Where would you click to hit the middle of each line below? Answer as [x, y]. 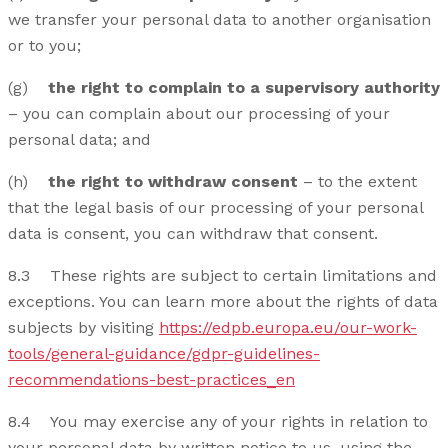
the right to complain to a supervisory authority [244, 88]
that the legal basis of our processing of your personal [215, 208]
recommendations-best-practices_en [151, 380]
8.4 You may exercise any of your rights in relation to [218, 422]
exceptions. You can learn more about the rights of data [223, 302]
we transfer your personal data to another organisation [219, 20]
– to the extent [357, 182]
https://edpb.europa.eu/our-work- [288, 328]
